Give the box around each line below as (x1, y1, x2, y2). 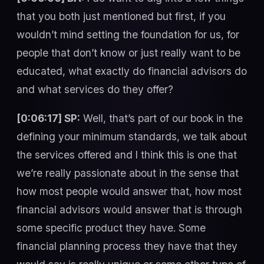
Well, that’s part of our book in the (80, 111, 243, 124)
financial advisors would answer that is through (16, 203, 242, 216)
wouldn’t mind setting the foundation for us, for (16, 28, 239, 41)
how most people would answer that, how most (16, 184, 242, 197)
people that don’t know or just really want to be (16, 46, 240, 59)
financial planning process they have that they (16, 239, 237, 252)
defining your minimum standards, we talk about (16, 130, 247, 143)
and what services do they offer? (16, 82, 173, 95)
